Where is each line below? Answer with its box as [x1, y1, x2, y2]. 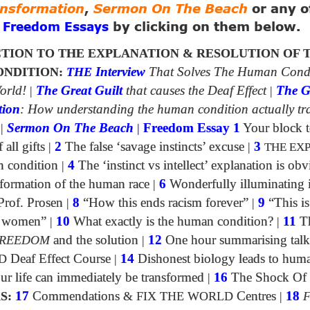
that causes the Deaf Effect [126, 84, 266, 98]
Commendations [33, 289, 123, 304]
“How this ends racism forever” [80, 196, 248, 210]
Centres [233, 289, 276, 304]
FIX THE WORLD [136, 289, 233, 304]
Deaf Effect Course [7, 252, 111, 266]
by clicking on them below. [109, 21, 301, 35]
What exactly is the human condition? [70, 215, 273, 229]
